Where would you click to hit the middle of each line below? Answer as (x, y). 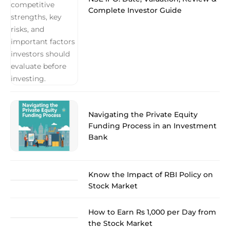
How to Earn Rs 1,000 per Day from (152, 212)
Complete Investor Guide (135, 10)
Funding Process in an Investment (152, 126)
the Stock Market (120, 223)
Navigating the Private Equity (143, 114)
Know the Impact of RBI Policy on (151, 174)
